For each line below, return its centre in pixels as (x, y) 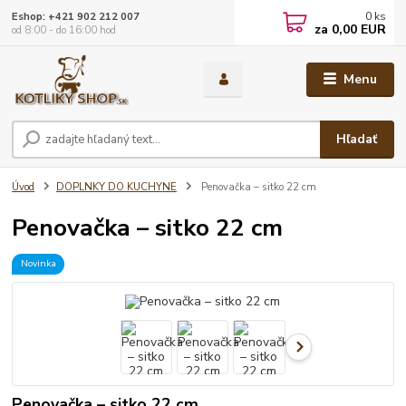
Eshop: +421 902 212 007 (76, 16)
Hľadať (357, 140)
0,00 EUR (358, 29)
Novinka (38, 264)
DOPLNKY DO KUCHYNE (116, 188)
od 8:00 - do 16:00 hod (64, 30)
